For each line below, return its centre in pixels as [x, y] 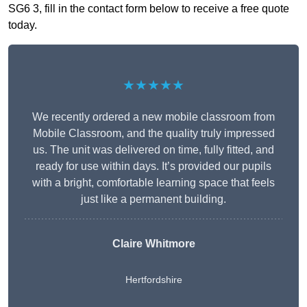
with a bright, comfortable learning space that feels [153, 183]
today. [23, 25]
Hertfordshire [153, 280]
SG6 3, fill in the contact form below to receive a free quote [149, 9]
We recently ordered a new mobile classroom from [153, 117]
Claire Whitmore [153, 244]
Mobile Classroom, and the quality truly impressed [153, 134]
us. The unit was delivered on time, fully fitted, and [153, 150]
